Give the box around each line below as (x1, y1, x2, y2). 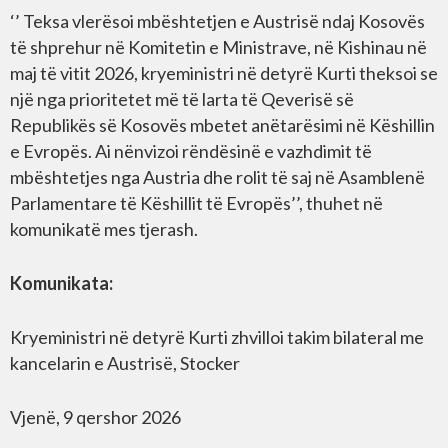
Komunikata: (10, 272, 113, 295)
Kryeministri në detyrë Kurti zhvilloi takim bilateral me (10, 326, 424, 349)
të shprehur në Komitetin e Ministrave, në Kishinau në (10, 36, 427, 59)
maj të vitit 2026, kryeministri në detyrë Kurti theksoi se (10, 62, 438, 85)
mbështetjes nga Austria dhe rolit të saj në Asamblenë (10, 166, 425, 189)
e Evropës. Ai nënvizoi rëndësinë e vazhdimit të (10, 140, 372, 163)
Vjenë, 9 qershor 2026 (10, 406, 181, 429)
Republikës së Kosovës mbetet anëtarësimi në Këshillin (10, 114, 435, 137)
